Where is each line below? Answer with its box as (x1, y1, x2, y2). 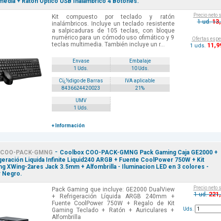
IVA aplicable (125, 78, 155, 84)
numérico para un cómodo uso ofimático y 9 (51, 34, 175, 41)
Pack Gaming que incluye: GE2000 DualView (51, 186, 175, 193)
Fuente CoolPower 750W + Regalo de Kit (51, 200, 175, 207)
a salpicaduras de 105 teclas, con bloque (51, 27, 175, 35)
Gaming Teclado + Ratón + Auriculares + (51, 207, 175, 214)
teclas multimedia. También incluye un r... (51, 41, 165, 48)
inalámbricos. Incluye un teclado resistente (51, 20, 175, 28)
